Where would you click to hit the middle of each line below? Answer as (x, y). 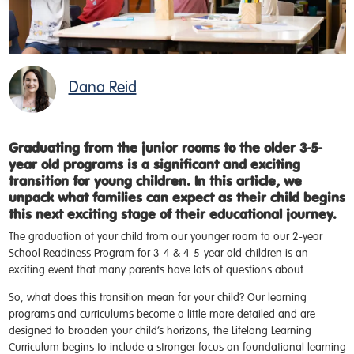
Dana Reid (102, 87)
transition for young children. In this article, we (155, 181)
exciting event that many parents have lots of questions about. (157, 269)
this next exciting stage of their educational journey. (172, 215)
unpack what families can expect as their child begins (177, 198)
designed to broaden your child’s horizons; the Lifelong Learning (160, 330)
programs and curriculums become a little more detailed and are (162, 314)
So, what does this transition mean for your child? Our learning (157, 297)
